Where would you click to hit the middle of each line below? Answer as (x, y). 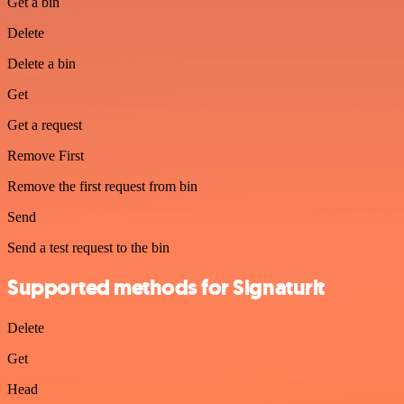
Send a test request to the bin (88, 247)
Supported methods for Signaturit (166, 288)
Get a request (45, 124)
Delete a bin (41, 63)
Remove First (46, 155)
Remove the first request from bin (102, 186)
